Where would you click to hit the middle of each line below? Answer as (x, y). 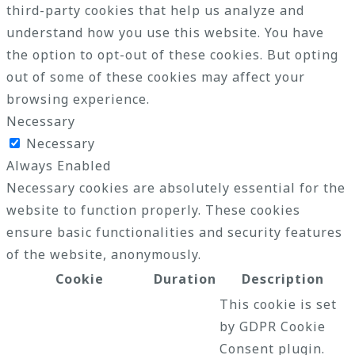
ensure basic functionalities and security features (174, 232)
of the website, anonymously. (104, 254)
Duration (185, 279)
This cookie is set (278, 304)
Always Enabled (59, 165)
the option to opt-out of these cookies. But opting (172, 54)
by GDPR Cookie (273, 326)
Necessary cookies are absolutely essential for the (176, 187)
